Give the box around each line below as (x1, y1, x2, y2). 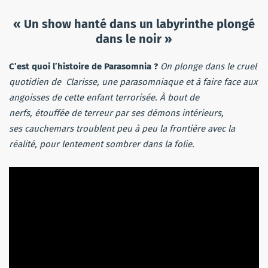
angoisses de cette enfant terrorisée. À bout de (9, 92, 199, 103)
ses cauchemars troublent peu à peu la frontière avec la (9, 123, 235, 135)
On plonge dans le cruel (160, 61, 257, 72)
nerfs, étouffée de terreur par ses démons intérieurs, (9, 108, 224, 119)
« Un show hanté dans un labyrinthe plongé (13, 17, 255, 32)
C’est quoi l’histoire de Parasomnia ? (9, 61, 158, 72)
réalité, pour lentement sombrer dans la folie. (9, 139, 197, 150)
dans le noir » (96, 32, 172, 47)
